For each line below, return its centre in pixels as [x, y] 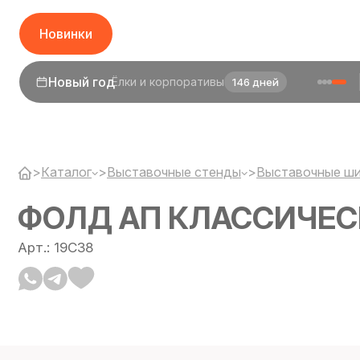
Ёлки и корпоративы [168, 82]
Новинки [65, 34]
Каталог [66, 172]
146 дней [255, 82]
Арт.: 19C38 [55, 247]
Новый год [81, 82]
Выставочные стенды [174, 172]
